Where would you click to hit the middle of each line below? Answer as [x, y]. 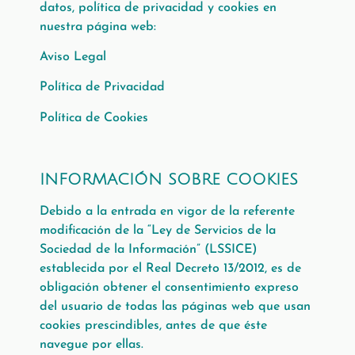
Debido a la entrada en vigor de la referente [167, 212]
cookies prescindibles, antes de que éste [153, 326]
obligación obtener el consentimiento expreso [169, 288]
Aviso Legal [73, 57]
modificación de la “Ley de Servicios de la [158, 231]
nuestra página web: [98, 27]
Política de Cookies [94, 118]
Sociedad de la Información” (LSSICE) [149, 250]
